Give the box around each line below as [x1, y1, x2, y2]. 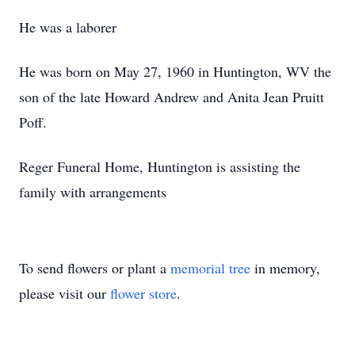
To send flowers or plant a [19, 258, 170, 277]
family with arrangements [19, 182, 166, 201]
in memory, [250, 258, 320, 277]
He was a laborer [19, 17, 116, 36]
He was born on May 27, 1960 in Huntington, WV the [19, 62, 331, 81]
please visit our [19, 284, 110, 303]
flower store [110, 284, 177, 303]
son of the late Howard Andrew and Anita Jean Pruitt [19, 87, 324, 106]
